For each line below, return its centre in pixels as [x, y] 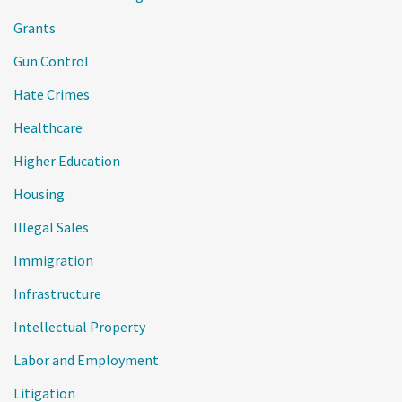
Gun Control [51, 61]
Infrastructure [57, 293]
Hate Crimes [52, 94]
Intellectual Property [79, 327]
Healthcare [48, 127]
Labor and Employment [86, 360]
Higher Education [67, 161]
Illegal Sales [51, 227]
